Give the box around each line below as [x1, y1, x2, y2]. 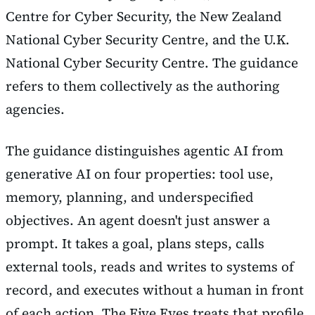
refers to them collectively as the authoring [6, 76, 280, 95]
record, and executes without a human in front [6, 281, 304, 300]
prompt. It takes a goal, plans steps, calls [6, 234, 264, 253]
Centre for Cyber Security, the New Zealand [6, 6, 282, 25]
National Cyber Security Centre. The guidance [6, 53, 298, 72]
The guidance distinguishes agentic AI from [6, 141, 283, 160]
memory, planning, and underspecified [6, 188, 254, 207]
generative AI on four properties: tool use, [6, 165, 274, 184]
